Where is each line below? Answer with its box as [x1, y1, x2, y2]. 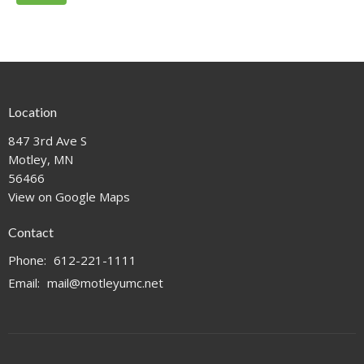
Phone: [8, 252, 50, 269]
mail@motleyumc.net [47, 275, 163, 292]
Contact [8, 223, 54, 240]
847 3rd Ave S [8, 132, 87, 149]
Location [8, 104, 57, 120]
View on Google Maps [8, 188, 130, 205]
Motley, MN [8, 150, 73, 167]
